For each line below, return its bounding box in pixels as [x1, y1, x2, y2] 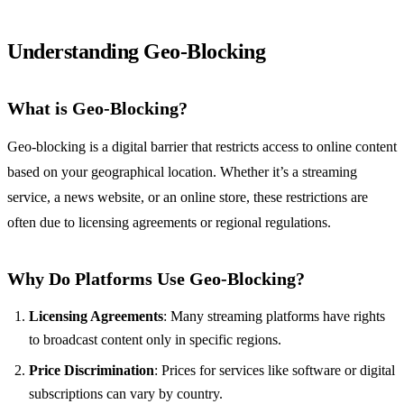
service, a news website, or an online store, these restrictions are [7, 189, 368, 206]
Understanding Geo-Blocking [7, 40, 266, 64]
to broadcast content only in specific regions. [29, 332, 281, 348]
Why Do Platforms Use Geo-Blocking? [7, 269, 305, 289]
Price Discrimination [29, 363, 154, 379]
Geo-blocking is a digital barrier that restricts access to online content [7, 139, 397, 155]
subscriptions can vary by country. [29, 386, 223, 402]
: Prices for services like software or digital [154, 363, 395, 379]
